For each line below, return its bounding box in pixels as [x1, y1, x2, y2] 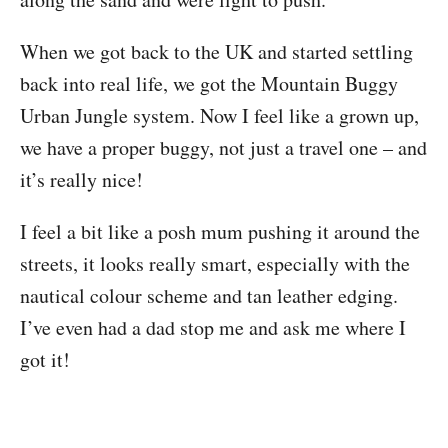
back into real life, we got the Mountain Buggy [20, 70, 398, 97]
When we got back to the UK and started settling [20, 38, 413, 65]
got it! [20, 346, 70, 373]
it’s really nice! [20, 166, 143, 193]
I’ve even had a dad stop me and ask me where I [20, 314, 406, 341]
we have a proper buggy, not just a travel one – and [20, 134, 427, 161]
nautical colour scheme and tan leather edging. [20, 282, 398, 309]
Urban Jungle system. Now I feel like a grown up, [20, 102, 419, 129]
